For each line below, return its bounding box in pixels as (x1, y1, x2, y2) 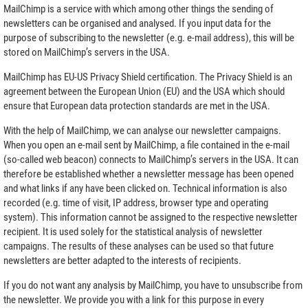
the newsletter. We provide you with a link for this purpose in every (3, 293, 264, 306)
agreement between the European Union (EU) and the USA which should (3, 85, 285, 98)
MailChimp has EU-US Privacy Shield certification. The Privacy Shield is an (3, 70, 292, 83)
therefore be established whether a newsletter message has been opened (3, 167, 294, 180)
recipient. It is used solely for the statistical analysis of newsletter (3, 225, 263, 238)
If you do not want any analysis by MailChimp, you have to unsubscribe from (3, 278, 302, 291)
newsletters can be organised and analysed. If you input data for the (3, 16, 271, 30)
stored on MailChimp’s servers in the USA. (3, 45, 170, 58)
